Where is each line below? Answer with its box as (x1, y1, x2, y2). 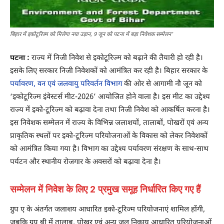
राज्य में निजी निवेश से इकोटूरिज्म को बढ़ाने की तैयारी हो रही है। (29, 53, 203, 63)
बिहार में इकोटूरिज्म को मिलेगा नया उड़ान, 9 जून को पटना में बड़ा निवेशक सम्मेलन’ (10, 30, 172, 38)
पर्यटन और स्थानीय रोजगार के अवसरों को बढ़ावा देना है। (10, 157, 161, 167)
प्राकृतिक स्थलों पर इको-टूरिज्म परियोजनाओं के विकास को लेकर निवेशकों (10, 131, 207, 141)
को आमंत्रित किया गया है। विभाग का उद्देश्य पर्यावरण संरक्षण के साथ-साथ (10, 144, 208, 154)
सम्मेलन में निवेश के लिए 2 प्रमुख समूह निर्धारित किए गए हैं (10, 183, 200, 195)
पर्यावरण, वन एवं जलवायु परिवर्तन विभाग (10, 79, 122, 89)
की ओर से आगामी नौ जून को (122, 79, 202, 89)
